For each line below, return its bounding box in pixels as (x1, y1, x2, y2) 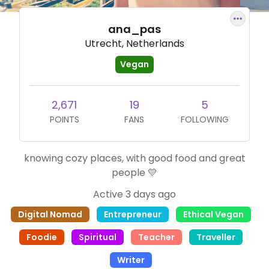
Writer (117, 254, 145, 266)
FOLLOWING (180, 113, 229, 125)
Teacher (138, 231, 175, 243)
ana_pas (108, 22, 161, 37)
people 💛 (112, 166, 157, 180)
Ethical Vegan (183, 208, 244, 220)
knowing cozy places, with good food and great (23, 151, 246, 165)
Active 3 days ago (93, 187, 176, 201)
